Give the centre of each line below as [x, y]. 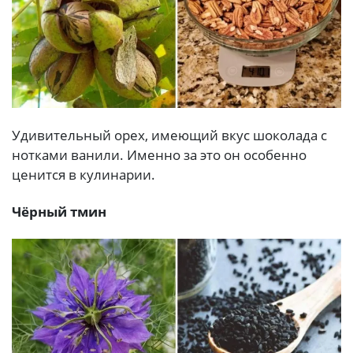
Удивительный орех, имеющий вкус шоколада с [169, 135]
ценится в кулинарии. [84, 174]
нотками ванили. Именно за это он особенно [159, 154]
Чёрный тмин [59, 212]
